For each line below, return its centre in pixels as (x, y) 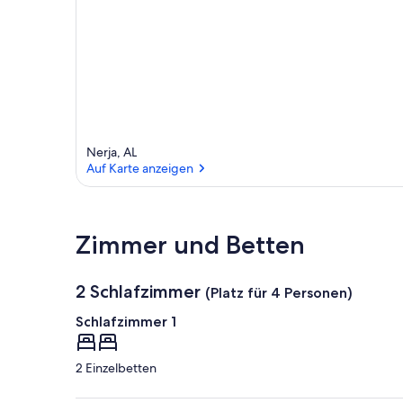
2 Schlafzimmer (138, 292)
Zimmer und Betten (190, 245)
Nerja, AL (112, 152)
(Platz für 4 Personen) (279, 293)
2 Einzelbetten (116, 368)
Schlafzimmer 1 (126, 322)
